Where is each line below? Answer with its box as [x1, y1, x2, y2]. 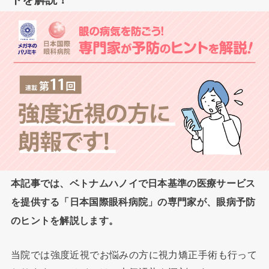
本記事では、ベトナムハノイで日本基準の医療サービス [10, 178, 256, 189]
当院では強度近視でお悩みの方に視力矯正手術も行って [10, 249, 258, 260]
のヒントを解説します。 [10, 215, 119, 226]
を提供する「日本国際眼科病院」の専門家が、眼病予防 [10, 196, 256, 208]
